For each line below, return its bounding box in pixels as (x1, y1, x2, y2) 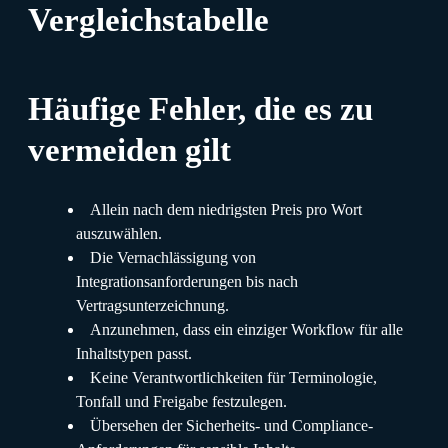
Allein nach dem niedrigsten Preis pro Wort (90, 200, 362, 218)
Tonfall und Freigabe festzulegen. (76, 392, 287, 410)
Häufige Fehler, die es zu (28, 89, 373, 127)
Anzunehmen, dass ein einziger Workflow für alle (90, 320, 403, 338)
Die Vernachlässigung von (90, 248, 256, 266)
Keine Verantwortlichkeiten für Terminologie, (90, 368, 377, 386)
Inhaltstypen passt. (76, 344, 192, 362)
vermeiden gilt (28, 130, 231, 168)
